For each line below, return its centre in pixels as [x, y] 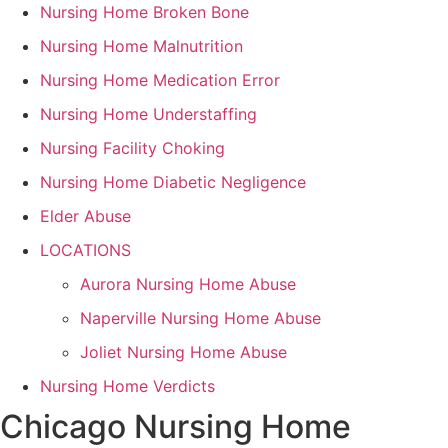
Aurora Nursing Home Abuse [188, 284]
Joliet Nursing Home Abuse [183, 352]
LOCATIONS [85, 250]
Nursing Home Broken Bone [144, 12]
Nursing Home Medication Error [160, 80]
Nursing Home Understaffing [148, 114]
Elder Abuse [85, 216]
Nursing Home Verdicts [127, 386]
